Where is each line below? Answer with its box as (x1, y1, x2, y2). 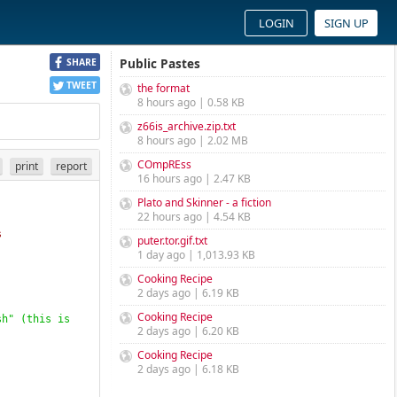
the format (137, 81, 190, 96)
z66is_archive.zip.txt (137, 119, 236, 134)
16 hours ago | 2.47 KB (137, 171, 251, 186)
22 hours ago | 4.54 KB (137, 209, 251, 224)
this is (27, 313, 70, 325)
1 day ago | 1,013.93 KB (137, 247, 255, 262)
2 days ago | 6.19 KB (137, 285, 239, 300)
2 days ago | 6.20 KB (137, 323, 239, 339)
